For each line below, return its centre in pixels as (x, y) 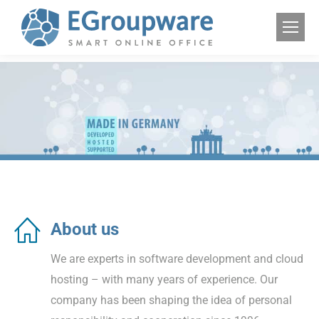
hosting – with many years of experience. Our (164, 279)
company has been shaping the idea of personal (171, 300)
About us (85, 229)
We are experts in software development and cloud (177, 258)
